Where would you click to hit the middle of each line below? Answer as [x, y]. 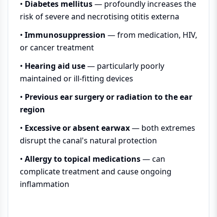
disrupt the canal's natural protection [88, 140]
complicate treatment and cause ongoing [96, 171]
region [32, 109]
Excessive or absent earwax [77, 128]
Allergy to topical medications [83, 159]
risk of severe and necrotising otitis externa [100, 16]
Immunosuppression [65, 35]
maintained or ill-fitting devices [77, 78]
